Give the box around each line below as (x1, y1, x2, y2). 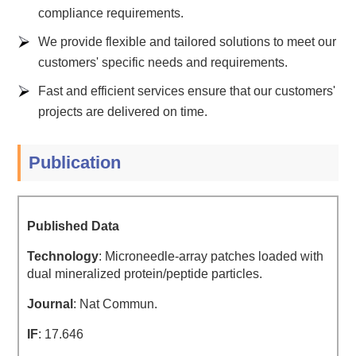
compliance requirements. (38, 6, 184, 20)
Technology (27, 250, 99, 264)
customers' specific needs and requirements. (38, 55, 288, 69)
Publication (29, 152, 122, 172)
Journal (27, 297, 74, 311)
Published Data (27, 219, 120, 234)
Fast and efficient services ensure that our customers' (38, 83, 336, 98)
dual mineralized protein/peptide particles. (27, 267, 263, 281)
